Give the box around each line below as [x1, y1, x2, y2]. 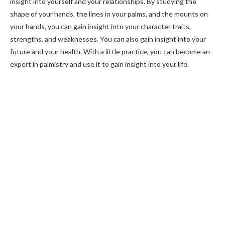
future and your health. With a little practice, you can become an [10, 47, 210, 56]
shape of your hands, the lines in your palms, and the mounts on [10, 10, 208, 18]
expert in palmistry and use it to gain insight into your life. [10, 60, 189, 68]
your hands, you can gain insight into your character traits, [10, 22, 191, 31]
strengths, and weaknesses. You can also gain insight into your [10, 35, 206, 43]
